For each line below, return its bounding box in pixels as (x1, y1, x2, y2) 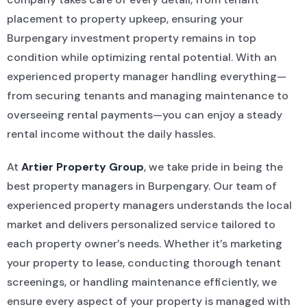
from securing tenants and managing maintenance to (6, 88, 288, 103)
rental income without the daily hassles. (6, 127, 215, 142)
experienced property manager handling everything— (6, 69, 286, 84)
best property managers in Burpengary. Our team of (6, 179, 277, 194)
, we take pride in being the (143, 160, 283, 175)
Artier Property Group (18, 160, 144, 175)
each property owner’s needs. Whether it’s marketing (6, 236, 282, 251)
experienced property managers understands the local (6, 198, 292, 213)
